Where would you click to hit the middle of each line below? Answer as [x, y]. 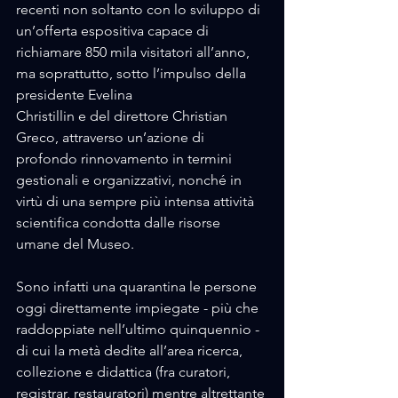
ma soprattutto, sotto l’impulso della [133, 74]
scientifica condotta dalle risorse [120, 223]
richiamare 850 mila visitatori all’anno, [135, 52]
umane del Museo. [77, 244]
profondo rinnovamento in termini [126, 159]
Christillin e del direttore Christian [123, 116]
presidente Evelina [76, 95]
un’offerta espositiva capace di [114, 31]
